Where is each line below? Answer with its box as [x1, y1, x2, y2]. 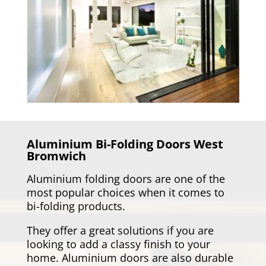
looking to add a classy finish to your [26, 237, 210, 252]
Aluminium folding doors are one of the [26, 172, 225, 186]
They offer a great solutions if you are [26, 223, 214, 238]
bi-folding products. [26, 199, 125, 214]
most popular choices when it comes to [26, 185, 224, 200]
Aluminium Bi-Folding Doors [26, 136, 194, 153]
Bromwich [26, 148, 86, 164]
